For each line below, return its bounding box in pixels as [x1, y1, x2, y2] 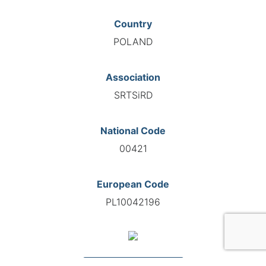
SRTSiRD [113, 88, 153, 101]
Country [114, 17, 152, 30]
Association [106, 71, 160, 83]
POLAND [113, 35, 153, 47]
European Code [97, 178, 169, 190]
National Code [100, 124, 166, 137]
